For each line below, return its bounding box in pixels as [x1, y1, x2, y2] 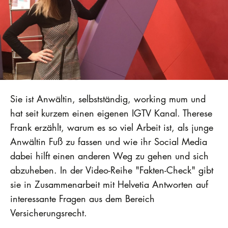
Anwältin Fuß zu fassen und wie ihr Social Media [10, 135, 207, 148]
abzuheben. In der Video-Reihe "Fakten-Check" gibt [10, 164, 213, 177]
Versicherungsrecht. [10, 207, 87, 219]
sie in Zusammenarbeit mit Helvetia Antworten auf [10, 178, 208, 191]
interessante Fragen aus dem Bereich [10, 192, 155, 205]
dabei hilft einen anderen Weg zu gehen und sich [10, 150, 209, 162]
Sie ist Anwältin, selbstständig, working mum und [10, 93, 206, 105]
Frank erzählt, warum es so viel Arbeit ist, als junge [10, 121, 213, 134]
